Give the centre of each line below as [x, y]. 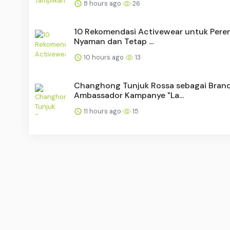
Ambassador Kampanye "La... [129, 95]
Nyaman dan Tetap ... [114, 41]
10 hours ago [104, 57]
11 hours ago [102, 111]
